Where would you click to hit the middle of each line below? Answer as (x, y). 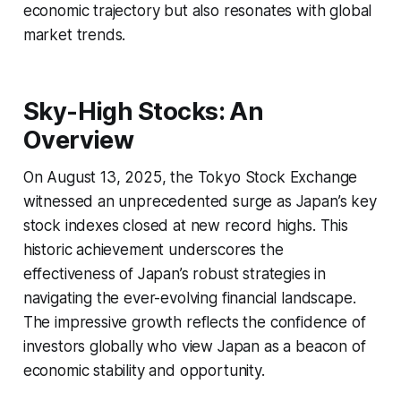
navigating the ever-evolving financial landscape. (189, 298)
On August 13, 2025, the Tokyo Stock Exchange (190, 177)
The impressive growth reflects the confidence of (194, 322)
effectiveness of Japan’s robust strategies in (175, 273)
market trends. (74, 34)
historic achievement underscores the (153, 249)
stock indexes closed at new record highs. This (185, 225)
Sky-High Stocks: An (143, 111)
